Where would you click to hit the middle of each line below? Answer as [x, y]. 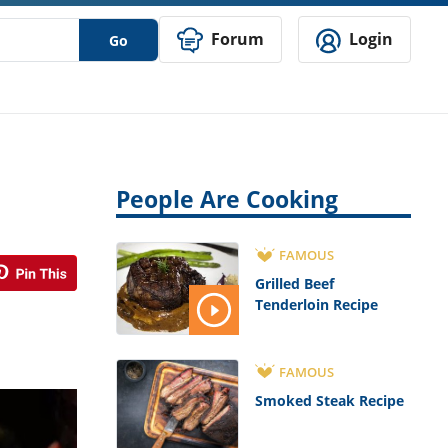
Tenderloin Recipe [316, 305]
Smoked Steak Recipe [329, 400]
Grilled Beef [294, 284]
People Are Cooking [227, 200]
